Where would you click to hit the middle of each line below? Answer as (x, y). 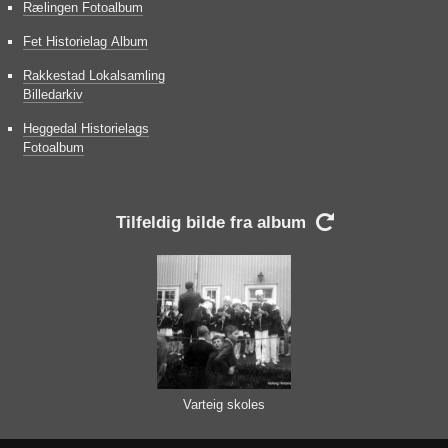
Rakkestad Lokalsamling (94, 76)
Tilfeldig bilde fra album (210, 222)
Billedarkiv (53, 95)
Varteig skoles (223, 405)
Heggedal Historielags (86, 129)
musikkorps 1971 (224, 423)
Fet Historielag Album (85, 42)
